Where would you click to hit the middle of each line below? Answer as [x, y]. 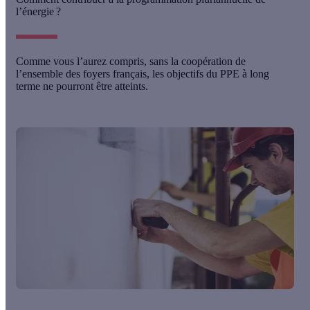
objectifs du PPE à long [217, 74]
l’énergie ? [38, 12]
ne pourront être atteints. [95, 86]
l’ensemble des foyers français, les [90, 74]
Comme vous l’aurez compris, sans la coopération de [131, 62]
